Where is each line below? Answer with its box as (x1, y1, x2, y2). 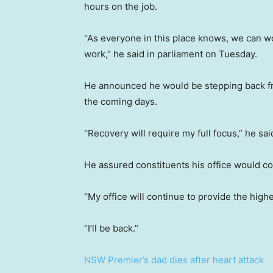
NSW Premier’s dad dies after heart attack (84, 254, 264, 266)
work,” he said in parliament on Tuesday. (84, 48, 257, 60)
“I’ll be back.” (84, 222, 138, 234)
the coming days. (84, 96, 157, 107)
